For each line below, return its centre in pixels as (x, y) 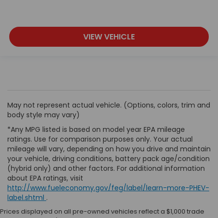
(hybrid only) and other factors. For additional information (106, 168)
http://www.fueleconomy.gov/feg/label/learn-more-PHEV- (108, 188)
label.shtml (27, 197)
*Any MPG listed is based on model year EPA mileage (96, 129)
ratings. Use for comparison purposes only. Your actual (100, 139)
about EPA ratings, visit (45, 178)
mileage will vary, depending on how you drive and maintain (109, 149)
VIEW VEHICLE (109, 36)
